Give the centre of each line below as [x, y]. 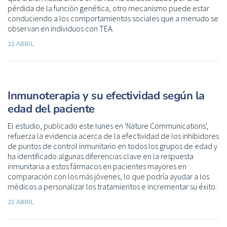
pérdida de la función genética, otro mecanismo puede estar [108, 8]
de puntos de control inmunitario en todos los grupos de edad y [112, 146]
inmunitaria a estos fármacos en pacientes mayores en [97, 166]
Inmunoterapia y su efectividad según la [106, 96]
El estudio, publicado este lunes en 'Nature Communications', [108, 125]
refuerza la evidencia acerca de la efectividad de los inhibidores [113, 136]
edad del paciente [51, 109]
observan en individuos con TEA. [61, 28]
